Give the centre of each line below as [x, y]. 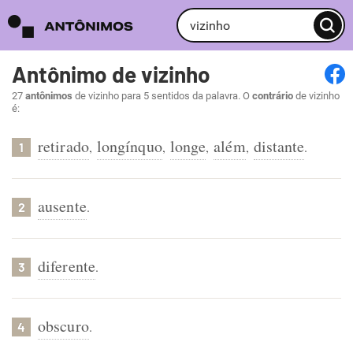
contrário [273, 96]
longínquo [129, 146]
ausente [62, 206]
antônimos [49, 96]
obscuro [63, 326]
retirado [63, 146]
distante [279, 146]
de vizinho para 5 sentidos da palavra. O [162, 96]
